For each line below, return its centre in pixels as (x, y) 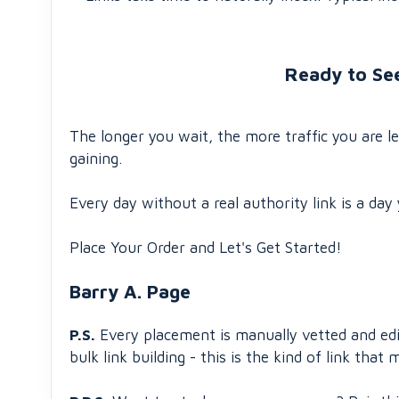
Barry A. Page (130, 291)
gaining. (96, 159)
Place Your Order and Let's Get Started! (206, 248)
